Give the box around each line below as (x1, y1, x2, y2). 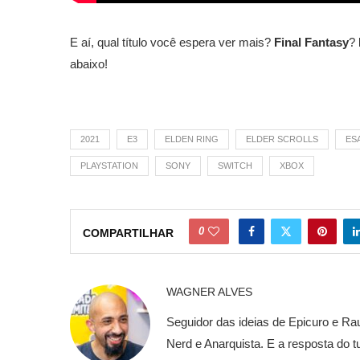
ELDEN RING (165, 133, 219, 144)
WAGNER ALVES (166, 284, 252, 298)
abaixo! (70, 56, 108, 71)
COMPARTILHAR (83, 226, 174, 239)
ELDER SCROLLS (246, 133, 318, 144)
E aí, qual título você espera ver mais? (70, 35, 274, 49)
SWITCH (218, 160, 252, 170)
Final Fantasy (274, 35, 349, 49)
